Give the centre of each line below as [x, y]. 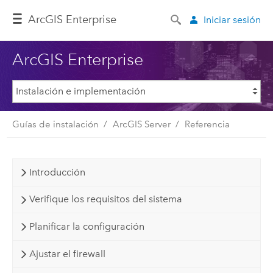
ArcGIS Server [141, 124]
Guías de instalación [55, 124]
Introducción [57, 172]
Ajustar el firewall [67, 253]
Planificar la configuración [87, 226]
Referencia [207, 124]
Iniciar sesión [232, 19]
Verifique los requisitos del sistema [105, 199]
